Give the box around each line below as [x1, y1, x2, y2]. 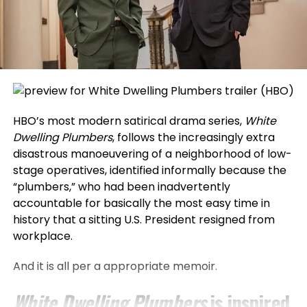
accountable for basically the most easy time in [12, 195, 270, 211]
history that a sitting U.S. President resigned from [12, 211, 275, 228]
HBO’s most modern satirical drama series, [12, 112, 245, 129]
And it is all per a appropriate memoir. [12, 258, 217, 274]
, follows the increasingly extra [112, 129, 275, 145]
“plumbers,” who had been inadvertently [12, 178, 230, 195]
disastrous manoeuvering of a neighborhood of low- [12, 145, 292, 162]
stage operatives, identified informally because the [12, 162, 286, 178]
